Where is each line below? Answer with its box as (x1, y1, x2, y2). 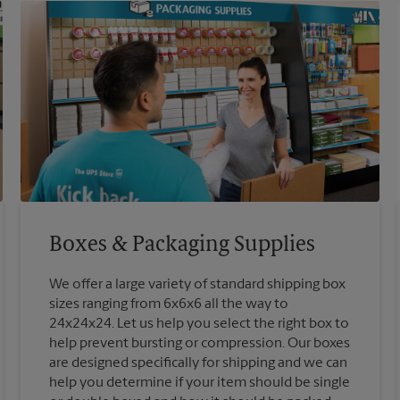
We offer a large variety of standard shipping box (49, 278, 346, 293)
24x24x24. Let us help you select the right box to (49, 317, 350, 332)
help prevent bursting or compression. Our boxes (49, 337, 351, 352)
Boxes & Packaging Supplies (49, 235, 316, 257)
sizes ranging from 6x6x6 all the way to (49, 297, 289, 312)
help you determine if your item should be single (49, 376, 351, 391)
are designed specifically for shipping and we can (49, 356, 348, 371)
